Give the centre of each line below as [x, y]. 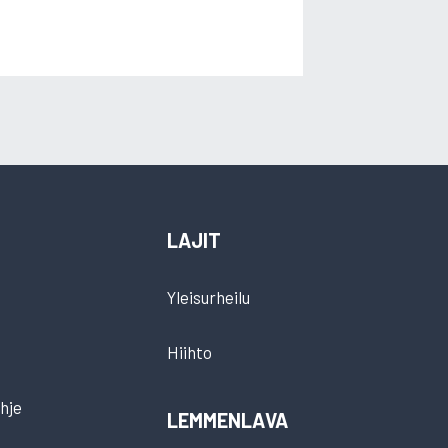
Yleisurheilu [208, 297]
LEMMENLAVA [227, 420]
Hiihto [189, 352]
